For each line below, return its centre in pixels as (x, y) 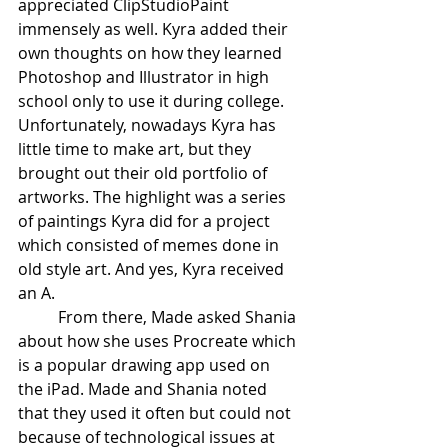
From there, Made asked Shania (179, 316)
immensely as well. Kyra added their (155, 28)
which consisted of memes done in (150, 244)
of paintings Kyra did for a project (146, 220)
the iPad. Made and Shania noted (144, 388)
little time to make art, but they (136, 148)
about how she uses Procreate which (159, 340)
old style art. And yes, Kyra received (153, 268)
